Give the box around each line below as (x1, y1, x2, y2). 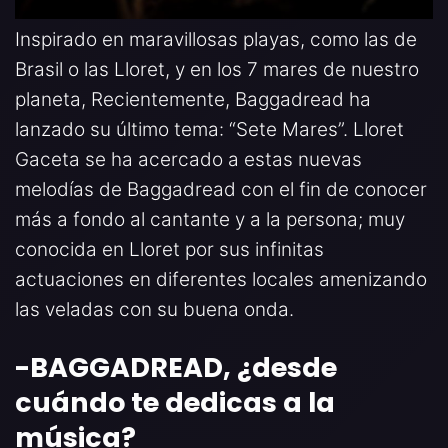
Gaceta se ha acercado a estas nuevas (15, 147, 362, 171)
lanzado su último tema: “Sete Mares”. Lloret (15, 117, 404, 141)
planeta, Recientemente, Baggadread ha (15, 87, 371, 111)
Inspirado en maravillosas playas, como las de (15, 27, 417, 51)
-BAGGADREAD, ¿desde (15, 348, 337, 386)
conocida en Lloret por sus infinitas (15, 237, 324, 261)
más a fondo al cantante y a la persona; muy (15, 207, 405, 231)
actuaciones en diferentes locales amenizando (15, 267, 427, 291)
